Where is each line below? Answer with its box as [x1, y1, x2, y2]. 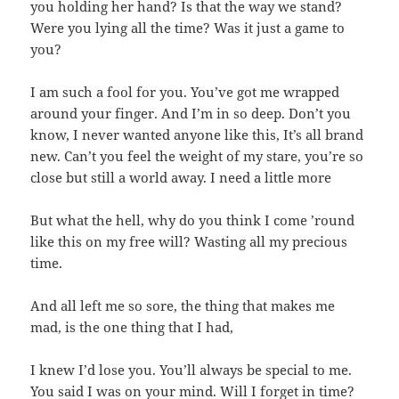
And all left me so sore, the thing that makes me [30, 296, 336, 314]
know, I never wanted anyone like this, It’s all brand [30, 125, 364, 143]
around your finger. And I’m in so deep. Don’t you [30, 103, 352, 122]
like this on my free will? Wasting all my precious [30, 232, 348, 250]
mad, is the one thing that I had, [30, 317, 234, 336]
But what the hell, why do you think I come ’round [30, 210, 355, 229]
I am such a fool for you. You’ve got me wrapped [30, 82, 340, 101]
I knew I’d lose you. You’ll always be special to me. [30, 360, 353, 379]
